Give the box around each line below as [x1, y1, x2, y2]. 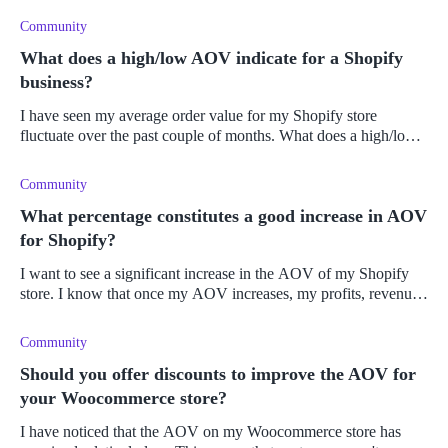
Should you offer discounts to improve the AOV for [20, 364, 416, 385]
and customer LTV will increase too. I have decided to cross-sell [20, 305, 424, 323]
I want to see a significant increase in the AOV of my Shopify [20, 265, 409, 283]
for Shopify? [20, 230, 116, 251]
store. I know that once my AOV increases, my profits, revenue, [20, 285, 423, 303]
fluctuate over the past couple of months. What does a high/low [20, 127, 417, 145]
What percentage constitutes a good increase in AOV [20, 206, 427, 227]
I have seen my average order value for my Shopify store [20, 107, 377, 125]
